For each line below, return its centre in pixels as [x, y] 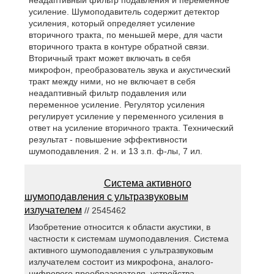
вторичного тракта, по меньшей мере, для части [125, 35]
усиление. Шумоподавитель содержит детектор [124, 12]
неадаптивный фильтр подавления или [107, 93]
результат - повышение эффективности [108, 140]
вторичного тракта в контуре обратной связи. [119, 47]
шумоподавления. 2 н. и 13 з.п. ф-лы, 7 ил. [115, 151]
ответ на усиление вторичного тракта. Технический [131, 128]
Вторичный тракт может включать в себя [109, 58]
